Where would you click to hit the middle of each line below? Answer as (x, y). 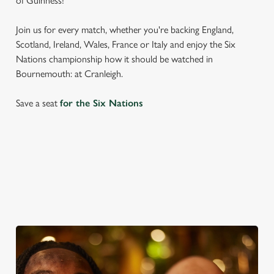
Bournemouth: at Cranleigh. (69, 74)
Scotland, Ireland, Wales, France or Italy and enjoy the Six (126, 44)
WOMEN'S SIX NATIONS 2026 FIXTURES (128, 198)
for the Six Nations (102, 103)
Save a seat (38, 103)
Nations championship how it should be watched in (114, 59)
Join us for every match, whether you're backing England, (125, 30)
